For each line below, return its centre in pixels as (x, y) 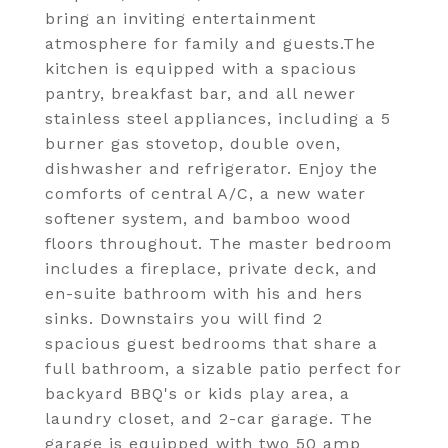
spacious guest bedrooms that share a (211, 343)
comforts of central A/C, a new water (205, 193)
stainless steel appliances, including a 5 (218, 118)
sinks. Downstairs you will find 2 (184, 318)
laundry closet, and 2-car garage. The (209, 418)
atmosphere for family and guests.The (210, 43)
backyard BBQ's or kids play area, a (197, 393)
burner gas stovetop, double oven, (193, 143)
